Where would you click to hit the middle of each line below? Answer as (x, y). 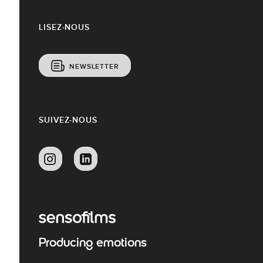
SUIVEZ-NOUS (68, 119)
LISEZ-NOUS (64, 27)
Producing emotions (93, 243)
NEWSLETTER (94, 66)
